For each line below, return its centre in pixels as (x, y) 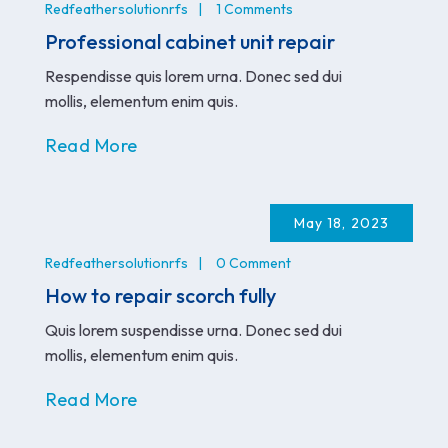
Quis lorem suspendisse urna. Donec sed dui (193, 329)
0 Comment (253, 262)
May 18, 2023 (341, 222)
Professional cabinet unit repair (190, 41)
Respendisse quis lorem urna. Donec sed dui (193, 75)
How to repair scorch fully (160, 295)
